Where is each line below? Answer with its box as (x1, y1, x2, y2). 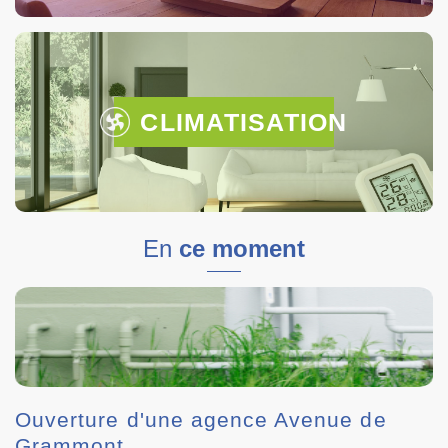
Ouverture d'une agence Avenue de (15, 408, 387, 431)
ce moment (179, 235, 305, 262)
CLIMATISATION (140, 108, 348, 136)
